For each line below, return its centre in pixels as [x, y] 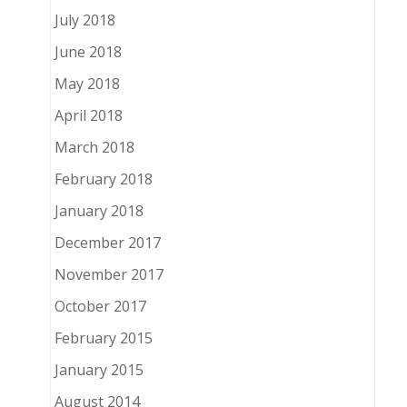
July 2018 [84, 20]
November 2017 [109, 275]
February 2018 [103, 179]
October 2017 [100, 307]
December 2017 [107, 243]
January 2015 [99, 370]
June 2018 [88, 52]
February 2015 [103, 338]
